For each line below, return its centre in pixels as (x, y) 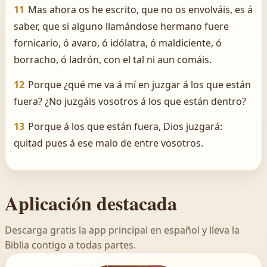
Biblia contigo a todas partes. (70, 245)
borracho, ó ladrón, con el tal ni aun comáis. (113, 60)
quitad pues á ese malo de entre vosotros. (108, 143)
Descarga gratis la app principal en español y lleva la (122, 230)
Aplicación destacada (91, 203)
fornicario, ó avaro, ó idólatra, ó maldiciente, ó (118, 43)
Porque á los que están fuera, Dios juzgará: (125, 126)
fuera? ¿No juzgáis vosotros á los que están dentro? (130, 101)
